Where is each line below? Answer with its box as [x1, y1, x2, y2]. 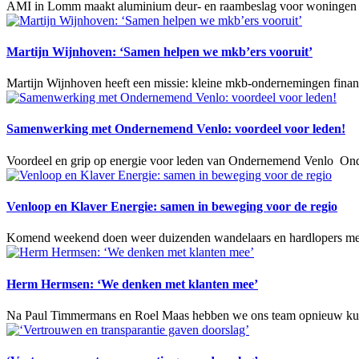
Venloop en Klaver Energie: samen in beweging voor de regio [6, 199, 337, 213]
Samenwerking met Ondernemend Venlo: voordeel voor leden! [6, 122, 345, 136]
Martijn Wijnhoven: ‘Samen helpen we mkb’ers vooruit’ [6, 44, 313, 58]
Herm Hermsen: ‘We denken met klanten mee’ [6, 276, 258, 291]
